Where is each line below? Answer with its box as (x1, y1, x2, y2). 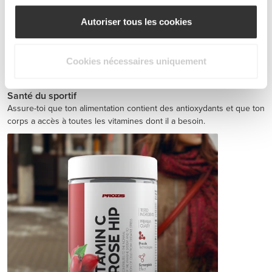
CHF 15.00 (165, 58, 208, 69)
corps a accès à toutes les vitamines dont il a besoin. (7, 115, 205, 126)
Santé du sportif (7, 89, 76, 102)
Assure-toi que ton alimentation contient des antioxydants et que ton (7, 103, 265, 114)
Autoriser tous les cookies (80, 16, 192, 27)
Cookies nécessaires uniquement (66, 56, 206, 67)
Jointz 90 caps (18, 58, 74, 69)
